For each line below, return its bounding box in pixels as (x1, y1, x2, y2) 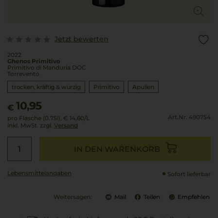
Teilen (144, 193, 160, 200)
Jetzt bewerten (54, 35, 109, 44)
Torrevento (7, 70, 39, 77)
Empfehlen (178, 193, 210, 200)
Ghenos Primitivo (7, 57, 60, 65)
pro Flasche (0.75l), (7, 114, 62, 122)
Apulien (132, 83, 155, 91)
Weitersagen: (54, 193, 92, 200)
